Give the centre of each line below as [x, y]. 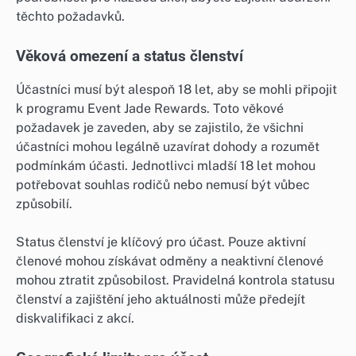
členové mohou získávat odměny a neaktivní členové [170, 261]
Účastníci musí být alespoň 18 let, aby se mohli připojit [176, 89]
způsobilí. [44, 203]
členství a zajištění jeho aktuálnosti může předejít [161, 299]
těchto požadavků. [70, 16]
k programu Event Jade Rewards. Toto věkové [150, 108]
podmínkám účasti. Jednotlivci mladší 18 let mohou [166, 165]
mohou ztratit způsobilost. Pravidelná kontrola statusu [175, 280]
